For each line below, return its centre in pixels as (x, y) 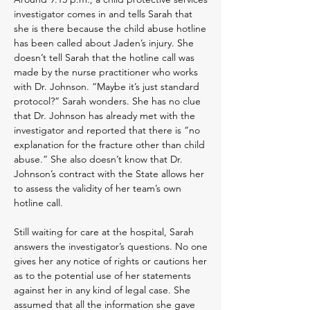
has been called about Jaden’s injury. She (104, 43)
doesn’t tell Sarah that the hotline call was (104, 57)
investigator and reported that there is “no (107, 130)
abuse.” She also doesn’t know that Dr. (98, 159)
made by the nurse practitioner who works (106, 72)
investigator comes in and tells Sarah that (103, 14)
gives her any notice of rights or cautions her (110, 261)
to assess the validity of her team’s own (98, 188)
